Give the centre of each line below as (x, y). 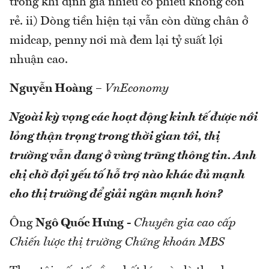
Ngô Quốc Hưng (80, 223)
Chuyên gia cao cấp (185, 223)
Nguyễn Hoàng (51, 89)
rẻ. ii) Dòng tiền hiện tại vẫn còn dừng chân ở (129, 21)
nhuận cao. (39, 60)
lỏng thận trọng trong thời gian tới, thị (115, 137)
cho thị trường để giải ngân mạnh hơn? (116, 194)
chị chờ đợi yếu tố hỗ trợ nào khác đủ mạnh (127, 175)
